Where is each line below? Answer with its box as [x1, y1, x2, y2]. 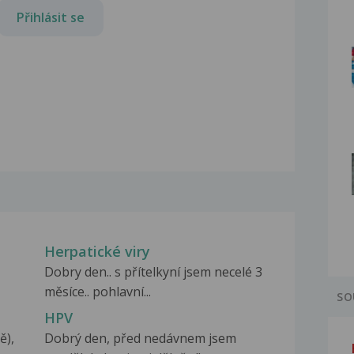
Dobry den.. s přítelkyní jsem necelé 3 [43, 263, 262, 281]
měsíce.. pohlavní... [43, 283, 151, 301]
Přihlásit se [17, 8, 85, 26]
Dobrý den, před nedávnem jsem [43, 330, 236, 348]
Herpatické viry [43, 242, 150, 262]
